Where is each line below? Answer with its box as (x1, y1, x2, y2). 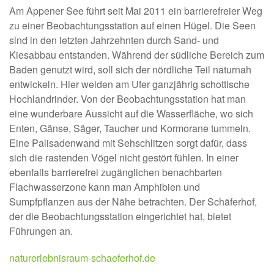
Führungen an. (9, 223, 73, 238)
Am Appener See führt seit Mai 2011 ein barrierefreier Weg (9, 3, 262, 18)
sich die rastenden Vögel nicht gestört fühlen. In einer (9, 150, 239, 165)
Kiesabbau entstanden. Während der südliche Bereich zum (9, 47, 264, 62)
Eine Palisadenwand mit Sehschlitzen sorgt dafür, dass (9, 135, 247, 150)
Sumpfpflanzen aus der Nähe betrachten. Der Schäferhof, (9, 194, 257, 209)
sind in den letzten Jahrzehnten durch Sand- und (9, 32, 219, 47)
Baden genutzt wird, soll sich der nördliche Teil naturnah (9, 62, 251, 76)
